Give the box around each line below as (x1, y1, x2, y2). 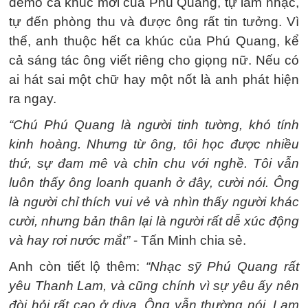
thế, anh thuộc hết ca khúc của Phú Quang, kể (9, 34, 299, 48)
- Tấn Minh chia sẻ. (130, 233, 246, 247)
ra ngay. (9, 91, 56, 106)
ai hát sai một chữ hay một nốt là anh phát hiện (9, 72, 299, 87)
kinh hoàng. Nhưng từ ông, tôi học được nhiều (9, 137, 299, 151)
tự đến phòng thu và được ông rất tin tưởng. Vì (9, 14, 299, 29)
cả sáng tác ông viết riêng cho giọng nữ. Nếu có (9, 53, 299, 67)
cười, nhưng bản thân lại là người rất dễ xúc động (9, 214, 299, 228)
